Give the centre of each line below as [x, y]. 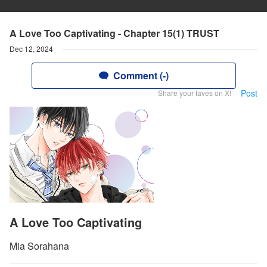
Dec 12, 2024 [31, 49]
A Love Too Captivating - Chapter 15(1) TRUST [114, 33]
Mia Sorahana [39, 246]
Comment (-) [141, 75]
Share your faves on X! [195, 93]
